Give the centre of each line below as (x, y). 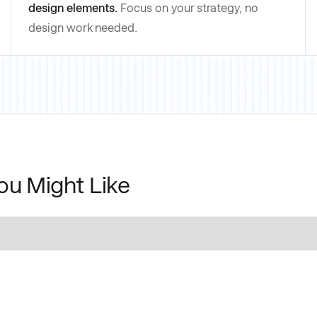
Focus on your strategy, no (190, 8)
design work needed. (83, 28)
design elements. (73, 8)
